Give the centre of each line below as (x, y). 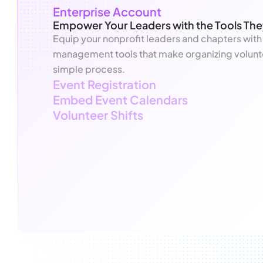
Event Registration (104, 84)
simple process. (89, 69)
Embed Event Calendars (120, 99)
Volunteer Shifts (98, 114)
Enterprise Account (107, 11)
